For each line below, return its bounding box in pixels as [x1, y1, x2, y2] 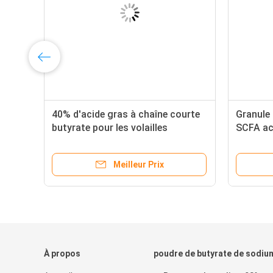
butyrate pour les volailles [52, 122, 168, 133]
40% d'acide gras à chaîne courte [52, 108, 200, 120]
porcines [52, 135, 91, 147]
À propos [44, 249, 80, 258]
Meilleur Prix [113, 160, 164, 169]
